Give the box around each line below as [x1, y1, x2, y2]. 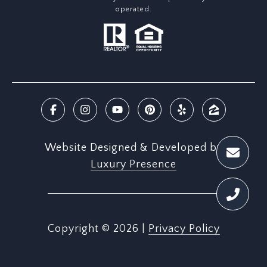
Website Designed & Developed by [44, 142, 223, 154]
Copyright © [47, 223, 110, 235]
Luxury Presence [91, 159, 176, 171]
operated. [115, 5, 152, 14]
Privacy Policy [148, 223, 220, 235]
